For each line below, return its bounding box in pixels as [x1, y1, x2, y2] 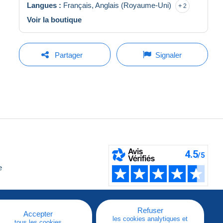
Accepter [23, 210, 53, 218]
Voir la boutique [27, 15, 82, 24]
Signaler [155, 50, 182, 59]
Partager [54, 50, 83, 59]
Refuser [137, 206, 163, 215]
